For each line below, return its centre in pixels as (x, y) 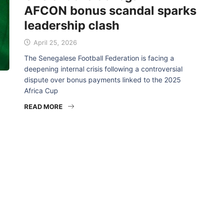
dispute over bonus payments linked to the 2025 (103, 80)
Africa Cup (41, 91)
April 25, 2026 (54, 42)
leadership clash (72, 25)
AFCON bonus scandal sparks (110, 11)
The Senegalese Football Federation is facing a (99, 58)
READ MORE (43, 107)
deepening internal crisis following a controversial (103, 69)
